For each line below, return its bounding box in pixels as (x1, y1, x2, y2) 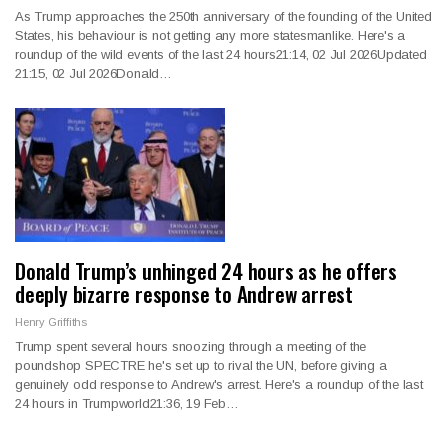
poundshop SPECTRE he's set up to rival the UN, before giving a (15, 358, 387, 374)
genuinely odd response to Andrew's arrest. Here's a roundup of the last (15, 377, 423, 393)
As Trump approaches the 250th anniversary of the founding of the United (15, 8, 432, 24)
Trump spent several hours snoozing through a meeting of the (15, 339, 367, 355)
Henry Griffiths (15, 316, 87, 329)
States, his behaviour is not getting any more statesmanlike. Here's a (15, 27, 406, 43)
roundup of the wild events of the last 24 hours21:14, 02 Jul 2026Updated (15, 46, 427, 62)
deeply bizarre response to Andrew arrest (15, 278, 353, 310)
